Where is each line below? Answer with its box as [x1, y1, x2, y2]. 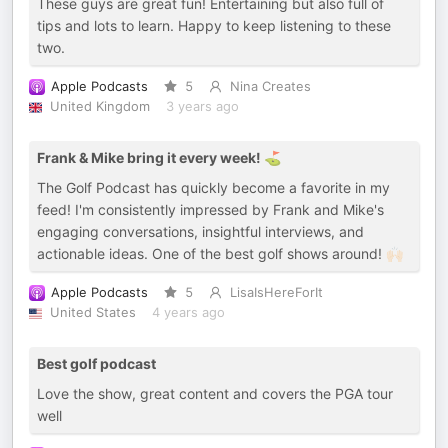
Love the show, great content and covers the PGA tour [37, 385, 393, 402]
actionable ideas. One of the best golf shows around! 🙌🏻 [37, 245, 403, 262]
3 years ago [165, 99, 239, 114]
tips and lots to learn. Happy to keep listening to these [37, 17, 391, 34]
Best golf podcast [37, 355, 156, 372]
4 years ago [151, 305, 225, 320]
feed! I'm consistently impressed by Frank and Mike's [37, 201, 384, 218]
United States [49, 305, 136, 320]
